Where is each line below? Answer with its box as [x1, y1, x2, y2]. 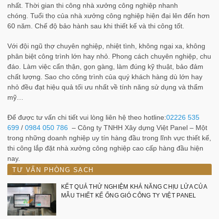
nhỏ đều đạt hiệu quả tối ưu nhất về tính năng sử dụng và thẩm [7, 83, 203, 91]
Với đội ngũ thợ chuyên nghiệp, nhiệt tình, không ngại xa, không [7, 42, 205, 50]
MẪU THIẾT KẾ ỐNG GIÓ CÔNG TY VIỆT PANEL [61, 192, 197, 199]
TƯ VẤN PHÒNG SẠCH [12, 166, 94, 174]
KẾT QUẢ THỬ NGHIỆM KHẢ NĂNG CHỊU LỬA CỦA [61, 183, 207, 190]
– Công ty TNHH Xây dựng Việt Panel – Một [68, 123, 207, 131]
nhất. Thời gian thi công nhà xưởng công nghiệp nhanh [7, 1, 178, 9]
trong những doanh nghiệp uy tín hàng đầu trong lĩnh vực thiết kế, [7, 133, 211, 142]
